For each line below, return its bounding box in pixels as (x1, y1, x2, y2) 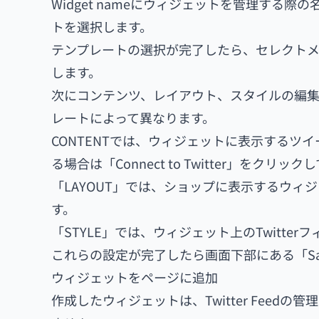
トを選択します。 (51, 17, 152, 36)
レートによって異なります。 (51, 108, 215, 127)
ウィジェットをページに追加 (51, 268, 218, 286)
